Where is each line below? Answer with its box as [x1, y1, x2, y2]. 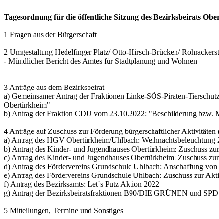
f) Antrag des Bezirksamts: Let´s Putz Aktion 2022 [4, 180, 159, 188]
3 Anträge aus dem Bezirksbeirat [4, 83, 104, 91]
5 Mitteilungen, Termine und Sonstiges [4, 206, 123, 215]
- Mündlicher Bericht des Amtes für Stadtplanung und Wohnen [4, 57, 197, 65]
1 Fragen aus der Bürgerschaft [4, 30, 97, 39]
